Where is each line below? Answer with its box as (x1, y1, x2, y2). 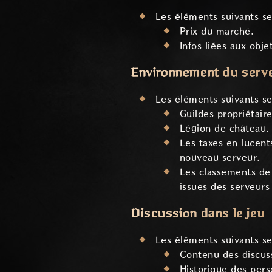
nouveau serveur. (180, 152, 260, 163)
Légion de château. (180, 123, 270, 134)
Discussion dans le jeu (131, 206, 265, 220)
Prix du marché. (180, 25, 254, 36)
